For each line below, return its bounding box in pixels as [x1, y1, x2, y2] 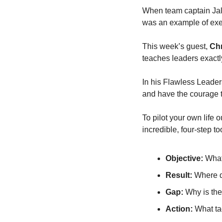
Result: [166, 171, 192, 179]
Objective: [166, 154, 203, 163]
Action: [166, 205, 193, 213]
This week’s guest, [142, 42, 210, 51]
